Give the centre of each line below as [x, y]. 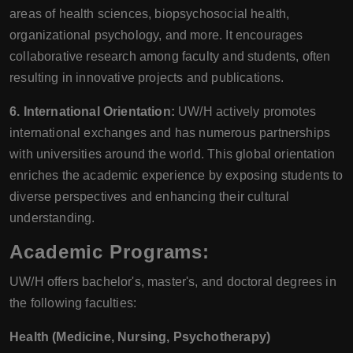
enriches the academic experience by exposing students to [176, 175]
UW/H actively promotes [245, 111]
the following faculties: [73, 303]
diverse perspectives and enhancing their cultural [150, 197]
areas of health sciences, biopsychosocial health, [150, 14]
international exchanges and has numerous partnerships [170, 133]
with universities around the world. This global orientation [173, 154]
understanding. [52, 218]
